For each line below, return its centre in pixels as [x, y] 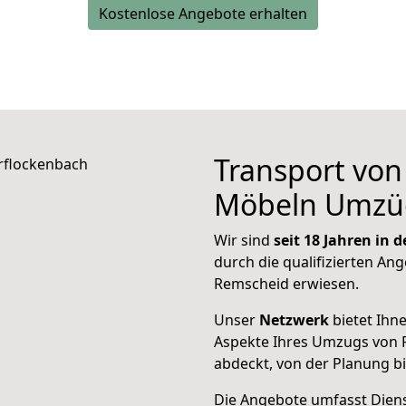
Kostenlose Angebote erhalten [203, 14]
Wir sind [244, 240]
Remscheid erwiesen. [286, 284]
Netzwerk [294, 320]
